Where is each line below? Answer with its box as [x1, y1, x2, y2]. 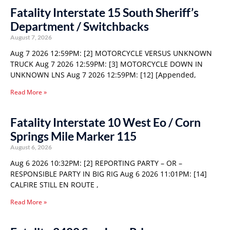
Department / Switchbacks [10, 19, 149, 33]
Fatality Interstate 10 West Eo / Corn [10, 115, 201, 129]
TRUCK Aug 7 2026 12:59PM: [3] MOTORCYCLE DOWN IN [10, 59, 203, 69]
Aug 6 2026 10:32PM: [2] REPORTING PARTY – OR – [10, 158, 182, 168]
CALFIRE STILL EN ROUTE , [10, 180, 99, 189]
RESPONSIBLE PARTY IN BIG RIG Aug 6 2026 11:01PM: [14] [10, 169, 207, 179]
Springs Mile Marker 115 [10, 129, 137, 143]
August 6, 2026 [10, 143, 52, 151]
